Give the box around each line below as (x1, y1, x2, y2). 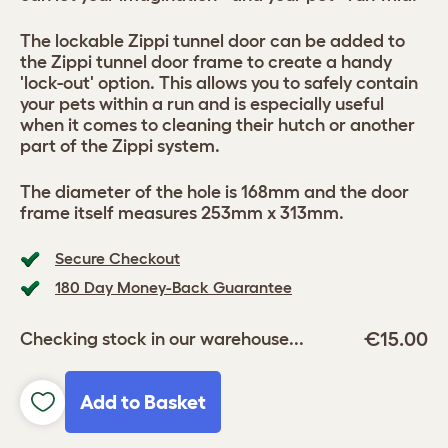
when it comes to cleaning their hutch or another (20, 115, 415, 135)
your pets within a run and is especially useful (20, 94, 384, 114)
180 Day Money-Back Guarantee (55, 278, 292, 296)
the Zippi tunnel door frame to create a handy (20, 52, 392, 72)
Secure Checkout (55, 249, 180, 267)
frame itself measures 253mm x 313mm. (20, 203, 344, 223)
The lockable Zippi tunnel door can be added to (20, 31, 405, 51)
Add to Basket (80, 391, 206, 413)
